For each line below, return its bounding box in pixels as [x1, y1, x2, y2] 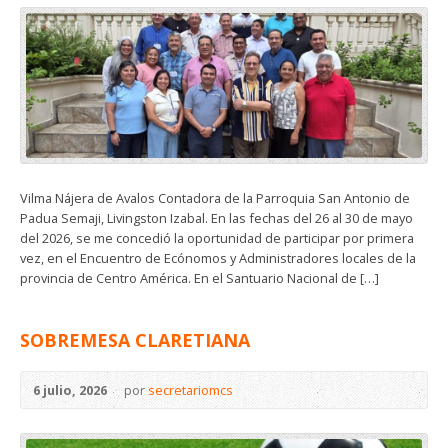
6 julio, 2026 [33, 380, 107, 399]
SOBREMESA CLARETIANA [20, 327, 250, 352]
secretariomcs [148, 380, 233, 399]
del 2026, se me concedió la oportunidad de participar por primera [20, 228, 414, 247]
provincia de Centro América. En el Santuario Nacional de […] [20, 268, 379, 287]
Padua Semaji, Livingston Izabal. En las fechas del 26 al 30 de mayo [20, 208, 413, 227]
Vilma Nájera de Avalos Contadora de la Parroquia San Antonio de [20, 188, 410, 207]
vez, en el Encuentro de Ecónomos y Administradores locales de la [20, 248, 416, 267]
